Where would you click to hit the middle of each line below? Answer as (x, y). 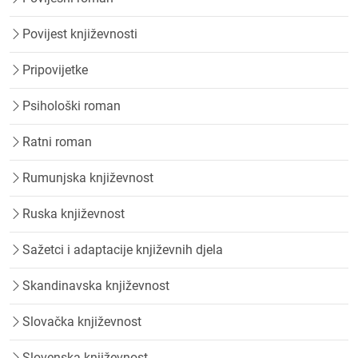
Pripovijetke (55, 70)
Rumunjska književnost (88, 178)
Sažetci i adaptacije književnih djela (123, 250)
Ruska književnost (74, 214)
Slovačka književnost (82, 322)
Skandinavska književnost (96, 286)
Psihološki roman (72, 106)
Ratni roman (57, 142)
